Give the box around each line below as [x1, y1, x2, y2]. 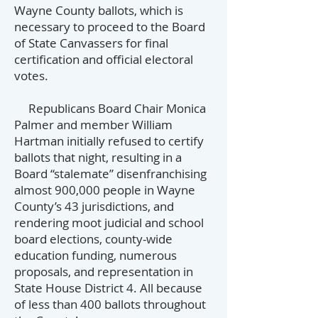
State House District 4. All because [14, 280, 202, 296]
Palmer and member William [14, 116, 172, 133]
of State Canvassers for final [14, 35, 168, 51]
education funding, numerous [14, 247, 177, 263]
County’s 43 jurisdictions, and [14, 198, 174, 214]
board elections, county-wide [14, 231, 172, 247]
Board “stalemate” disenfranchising [14, 165, 207, 182]
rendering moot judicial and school [14, 214, 204, 231]
